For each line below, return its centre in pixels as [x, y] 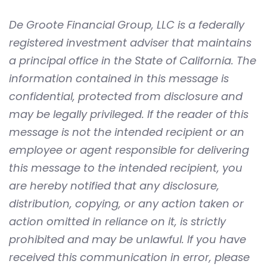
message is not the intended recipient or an [127, 132]
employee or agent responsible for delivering [129, 150]
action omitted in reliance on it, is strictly [117, 221]
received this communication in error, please [129, 257]
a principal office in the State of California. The [133, 60]
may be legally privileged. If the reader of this [129, 114]
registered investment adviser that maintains [130, 42]
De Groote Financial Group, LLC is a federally [127, 24]
